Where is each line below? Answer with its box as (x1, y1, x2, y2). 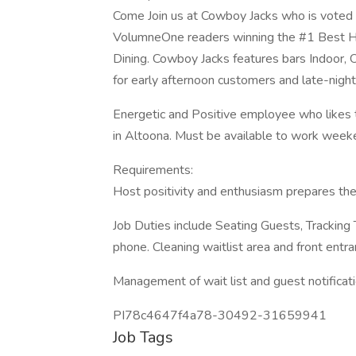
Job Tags (113, 327, 173, 348)
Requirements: (113, 161, 193, 179)
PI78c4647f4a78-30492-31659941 (113, 307, 327, 324)
